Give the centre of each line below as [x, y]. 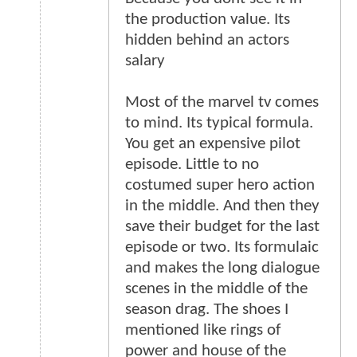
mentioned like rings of [203, 331]
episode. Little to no [192, 165]
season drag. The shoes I [207, 310]
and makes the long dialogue [222, 269]
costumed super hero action [220, 186]
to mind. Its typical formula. [219, 124]
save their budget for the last [222, 227]
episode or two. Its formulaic [222, 248]
